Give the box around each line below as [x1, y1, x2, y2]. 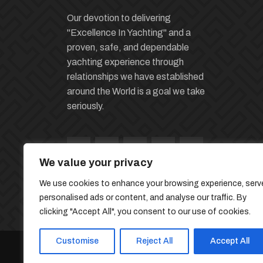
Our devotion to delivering [67, 13, 171, 23]
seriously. [67, 101, 104, 111]
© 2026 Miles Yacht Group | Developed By [67, 251, 240, 261]
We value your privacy [39, 157, 153, 168]
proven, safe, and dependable [67, 42, 189, 52]
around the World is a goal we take [67, 86, 205, 96]
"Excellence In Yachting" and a [67, 28, 191, 38]
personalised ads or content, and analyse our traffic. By [39, 193, 247, 202]
